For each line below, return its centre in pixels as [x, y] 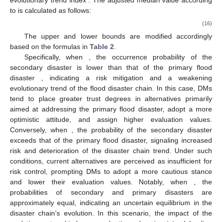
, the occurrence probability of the [150, 57]
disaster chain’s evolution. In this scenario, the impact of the [111, 213]
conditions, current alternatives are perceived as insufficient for [111, 161]
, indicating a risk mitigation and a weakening [126, 78]
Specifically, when [56, 57]
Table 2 [102, 47]
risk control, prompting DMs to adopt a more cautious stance [111, 172]
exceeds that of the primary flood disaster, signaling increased [111, 140]
